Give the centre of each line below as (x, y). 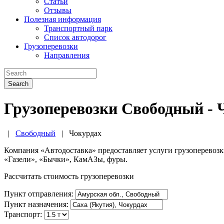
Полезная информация (62, 19)
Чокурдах (85, 133)
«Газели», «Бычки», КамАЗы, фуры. (66, 159)
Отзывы (58, 10)
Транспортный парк (78, 28)
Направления (67, 55)
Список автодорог (75, 37)
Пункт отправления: (39, 193)
